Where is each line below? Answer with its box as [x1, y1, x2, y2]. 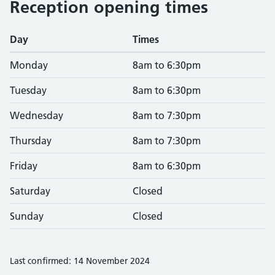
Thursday [10, 134, 52, 147]
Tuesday [10, 84, 47, 96]
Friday [10, 160, 37, 172]
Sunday [10, 210, 44, 222]
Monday [10, 59, 48, 71]
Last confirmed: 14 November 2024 [10, 255, 150, 266]
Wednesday [10, 109, 63, 122]
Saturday [10, 185, 50, 197]
